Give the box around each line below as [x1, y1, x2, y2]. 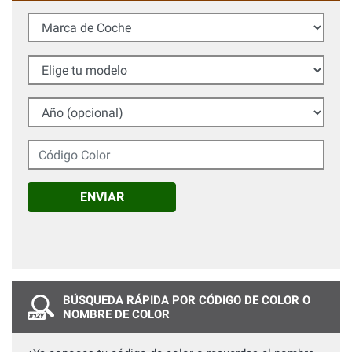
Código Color [27, 141, 97, 155]
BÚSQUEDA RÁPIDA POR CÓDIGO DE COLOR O [62, 293, 310, 307]
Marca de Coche [27, 13, 112, 27]
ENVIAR [79, 189, 124, 204]
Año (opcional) [27, 98, 104, 112]
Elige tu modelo [27, 56, 109, 70]
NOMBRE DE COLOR [62, 307, 170, 321]
